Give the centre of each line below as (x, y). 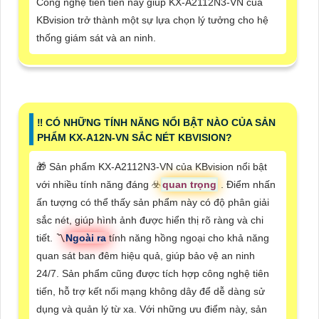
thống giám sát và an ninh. (96, 38)
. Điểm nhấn (247, 185)
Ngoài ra (87, 238)
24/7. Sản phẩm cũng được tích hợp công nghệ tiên (153, 274)
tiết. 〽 (51, 238)
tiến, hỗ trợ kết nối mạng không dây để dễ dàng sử (151, 292)
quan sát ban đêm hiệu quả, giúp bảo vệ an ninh (146, 256)
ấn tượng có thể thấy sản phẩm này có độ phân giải (153, 203)
